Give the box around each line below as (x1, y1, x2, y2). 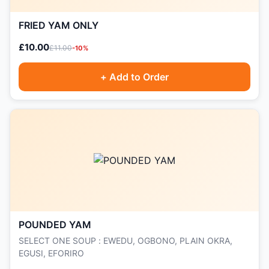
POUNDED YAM (19, 219, 91, 231)
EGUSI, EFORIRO (19, 248, 84, 258)
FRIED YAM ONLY (19, 19, 98, 31)
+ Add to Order (100, 71, 169, 83)
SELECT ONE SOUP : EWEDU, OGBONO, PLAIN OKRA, (19, 235, 232, 246)
